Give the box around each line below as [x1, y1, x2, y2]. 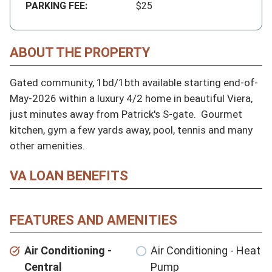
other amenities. [10, 139, 85, 152]
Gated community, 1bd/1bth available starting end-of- [10, 76, 258, 89]
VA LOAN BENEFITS [10, 168, 128, 183]
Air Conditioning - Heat [151, 243, 260, 257]
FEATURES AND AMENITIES [10, 212, 177, 228]
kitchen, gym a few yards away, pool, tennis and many [10, 123, 253, 136]
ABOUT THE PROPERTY [10, 44, 150, 60]
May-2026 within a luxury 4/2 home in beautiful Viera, [10, 92, 253, 104]
